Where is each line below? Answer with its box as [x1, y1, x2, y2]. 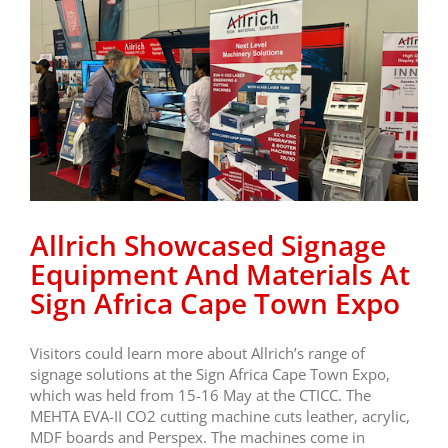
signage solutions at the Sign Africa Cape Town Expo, [30, 364, 390, 385]
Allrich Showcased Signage [30, 226, 386, 265]
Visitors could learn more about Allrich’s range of [30, 343, 365, 364]
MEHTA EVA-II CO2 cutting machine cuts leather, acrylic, [30, 406, 410, 427]
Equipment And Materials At [30, 255, 410, 294]
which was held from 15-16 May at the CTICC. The [30, 385, 371, 406]
